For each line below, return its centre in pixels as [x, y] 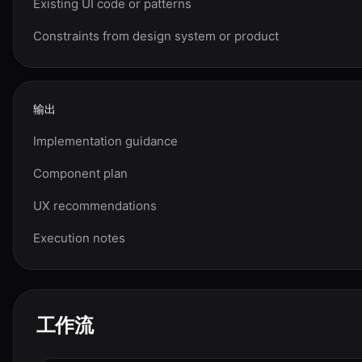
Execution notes [79, 238]
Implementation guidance [105, 141]
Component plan [80, 173]
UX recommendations [95, 206]
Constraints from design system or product [156, 36]
